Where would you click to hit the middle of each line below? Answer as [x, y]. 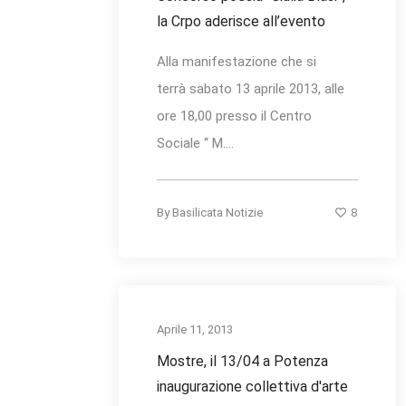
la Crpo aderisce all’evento [241, 22]
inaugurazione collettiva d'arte [252, 387]
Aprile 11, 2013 [195, 330]
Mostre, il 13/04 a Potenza [242, 362]
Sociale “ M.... [195, 144]
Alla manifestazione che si [237, 62]
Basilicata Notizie [217, 213]
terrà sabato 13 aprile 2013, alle [251, 89]
